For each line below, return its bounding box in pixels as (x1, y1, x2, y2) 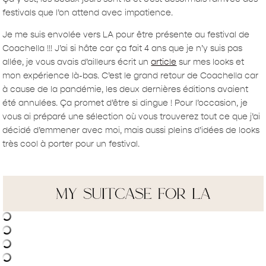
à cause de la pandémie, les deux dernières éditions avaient (2, 84, 249, 95)
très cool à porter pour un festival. (2, 139, 140, 150)
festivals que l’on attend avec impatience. (2, 8, 173, 18)
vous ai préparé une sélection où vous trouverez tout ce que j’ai (2, 112, 261, 122)
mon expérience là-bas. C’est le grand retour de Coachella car (2, 71, 259, 81)
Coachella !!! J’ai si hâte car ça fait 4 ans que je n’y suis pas (2, 43, 243, 54)
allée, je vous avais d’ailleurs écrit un (2, 57, 151, 68)
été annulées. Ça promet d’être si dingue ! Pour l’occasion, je (2, 98, 248, 109)
